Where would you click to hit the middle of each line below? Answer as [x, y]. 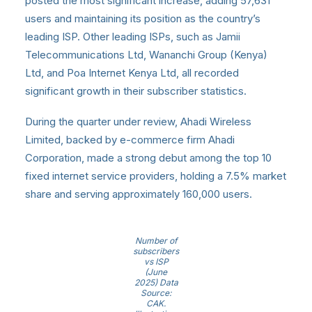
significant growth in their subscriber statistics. [136, 91]
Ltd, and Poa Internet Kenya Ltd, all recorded [132, 73]
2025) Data [156, 283]
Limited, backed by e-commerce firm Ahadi [130, 140]
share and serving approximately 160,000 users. [139, 194]
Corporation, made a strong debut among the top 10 [148, 158]
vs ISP [156, 262]
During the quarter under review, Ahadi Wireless [138, 122]
